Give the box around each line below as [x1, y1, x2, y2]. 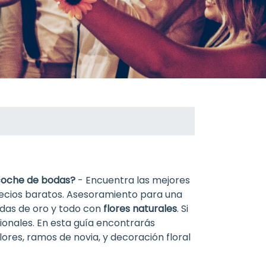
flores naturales [103, 202, 177, 216]
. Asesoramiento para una [62, 188, 182, 201]
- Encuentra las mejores [75, 173, 190, 187]
